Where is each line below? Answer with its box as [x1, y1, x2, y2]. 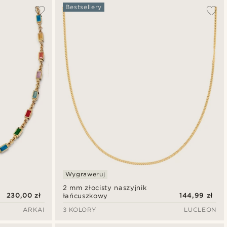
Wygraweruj [65, 170, 105, 178]
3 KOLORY [62, 205, 97, 213]
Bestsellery [65, 3, 102, 11]
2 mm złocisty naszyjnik [62, 183, 147, 192]
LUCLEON [184, 205, 216, 213]
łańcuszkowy [62, 192, 108, 200]
